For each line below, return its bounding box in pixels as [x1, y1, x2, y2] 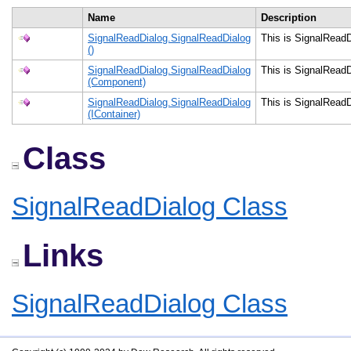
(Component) [88, 76, 146, 88]
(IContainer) [88, 108, 140, 120]
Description [261, 12, 320, 24]
